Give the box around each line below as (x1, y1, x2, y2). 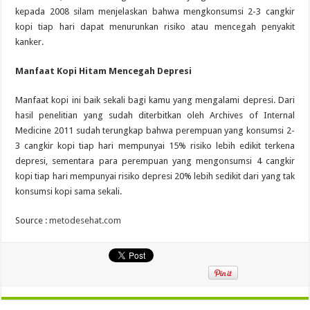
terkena (264, 140, 295, 151)
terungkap (100, 125, 147, 136)
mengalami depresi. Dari (192, 94, 295, 105)
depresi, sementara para (15, 155, 122, 166)
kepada (15, 6, 46, 17)
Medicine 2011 (15, 125, 76, 136)
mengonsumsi (196, 155, 253, 166)
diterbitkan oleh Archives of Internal (132, 109, 295, 120)
